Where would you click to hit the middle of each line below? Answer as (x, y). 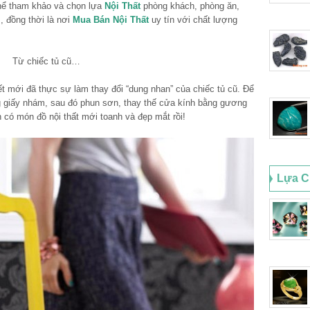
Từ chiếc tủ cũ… (46, 61)
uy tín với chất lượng (193, 19)
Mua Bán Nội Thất (111, 19)
